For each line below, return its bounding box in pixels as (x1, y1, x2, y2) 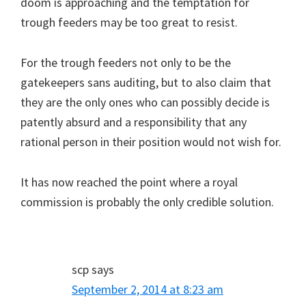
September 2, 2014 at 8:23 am (72, 281, 223, 297)
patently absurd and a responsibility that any (20, 113, 247, 130)
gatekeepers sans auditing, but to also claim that (20, 74, 271, 90)
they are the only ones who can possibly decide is (20, 94, 270, 110)
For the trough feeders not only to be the (20, 54, 231, 70)
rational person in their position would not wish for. (20, 133, 281, 150)
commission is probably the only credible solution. (20, 193, 274, 210)
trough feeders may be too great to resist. (20, 14, 238, 30)
